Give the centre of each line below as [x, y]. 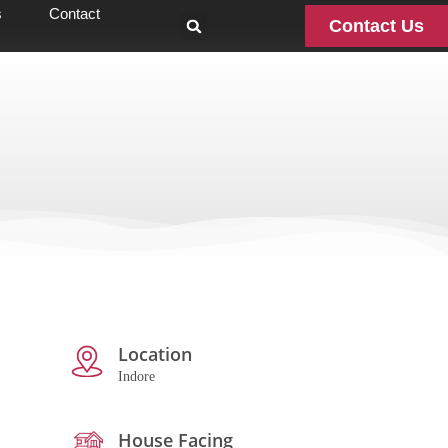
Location [155, 354]
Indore [136, 376]
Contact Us [376, 26]
